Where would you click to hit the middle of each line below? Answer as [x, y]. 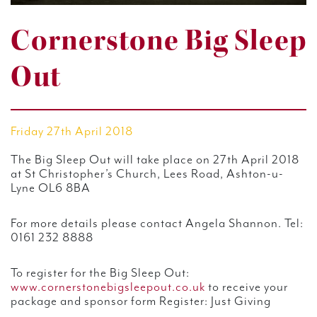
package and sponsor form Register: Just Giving [141, 301]
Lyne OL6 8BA [51, 188]
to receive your [247, 287]
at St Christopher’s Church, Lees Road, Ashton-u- [147, 174]
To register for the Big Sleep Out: [100, 273]
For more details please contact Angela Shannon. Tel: [157, 223]
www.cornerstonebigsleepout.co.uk [108, 287]
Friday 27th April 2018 [72, 131]
